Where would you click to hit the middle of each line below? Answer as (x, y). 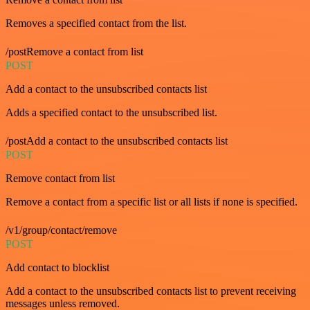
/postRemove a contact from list (74, 51)
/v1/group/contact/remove (61, 230)
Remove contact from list (60, 178)
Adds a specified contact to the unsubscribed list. (111, 112)
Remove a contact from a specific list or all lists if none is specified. (152, 201)
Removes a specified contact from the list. (96, 23)
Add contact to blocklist (57, 267)
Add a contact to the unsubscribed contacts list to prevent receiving (151, 291)
